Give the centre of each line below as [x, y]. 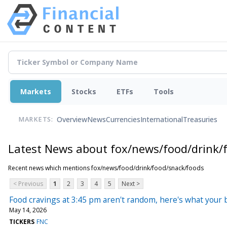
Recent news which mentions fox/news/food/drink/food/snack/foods [106, 168]
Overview [72, 120]
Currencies [123, 120]
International [162, 120]
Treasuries [200, 120]
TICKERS [22, 221]
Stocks [84, 91]
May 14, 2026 [28, 210]
